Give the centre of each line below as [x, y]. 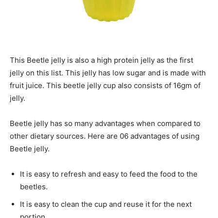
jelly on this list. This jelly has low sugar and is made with [108, 73]
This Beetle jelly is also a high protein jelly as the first [101, 60]
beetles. [34, 187]
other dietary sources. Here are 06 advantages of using [105, 136]
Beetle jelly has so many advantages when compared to [105, 124]
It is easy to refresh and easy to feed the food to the [109, 174]
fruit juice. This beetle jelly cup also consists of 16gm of [105, 86]
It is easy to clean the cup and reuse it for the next [106, 204]
